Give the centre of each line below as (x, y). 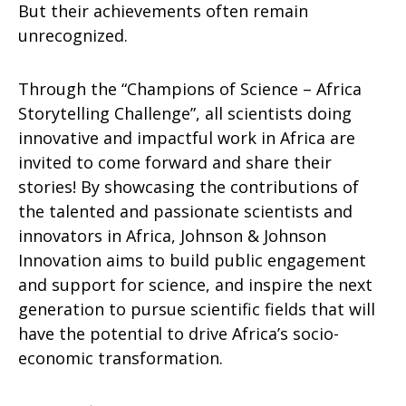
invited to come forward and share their (175, 162)
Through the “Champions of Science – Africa (190, 89)
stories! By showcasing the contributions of (188, 187)
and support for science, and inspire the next (195, 285)
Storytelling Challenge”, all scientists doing (185, 113)
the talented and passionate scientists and (185, 211)
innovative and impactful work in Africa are (187, 138)
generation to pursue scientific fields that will (197, 309)
